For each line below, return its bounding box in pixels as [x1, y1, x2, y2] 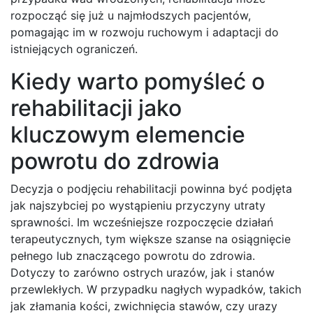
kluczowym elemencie [10, 120, 245, 148]
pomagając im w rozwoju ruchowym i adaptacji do [10, 24, 279, 39]
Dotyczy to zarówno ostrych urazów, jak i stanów [10, 265, 275, 279]
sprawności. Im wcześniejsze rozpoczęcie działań [10, 214, 273, 229]
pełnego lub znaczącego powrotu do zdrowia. [10, 248, 255, 263]
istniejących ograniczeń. [10, 41, 138, 56]
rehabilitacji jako [10, 94, 182, 122]
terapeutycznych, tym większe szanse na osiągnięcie [10, 231, 291, 246]
